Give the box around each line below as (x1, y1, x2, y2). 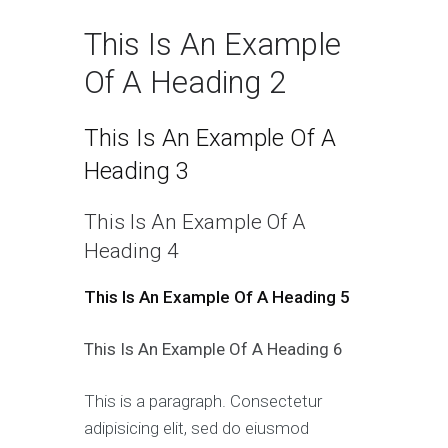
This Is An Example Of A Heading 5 (84, 287, 350, 307)
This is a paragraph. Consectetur (84, 391, 322, 411)
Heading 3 (84, 157, 189, 185)
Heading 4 (84, 239, 179, 263)
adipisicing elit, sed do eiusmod (84, 418, 309, 438)
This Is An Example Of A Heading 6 (84, 339, 343, 359)
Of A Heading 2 (84, 64, 286, 101)
